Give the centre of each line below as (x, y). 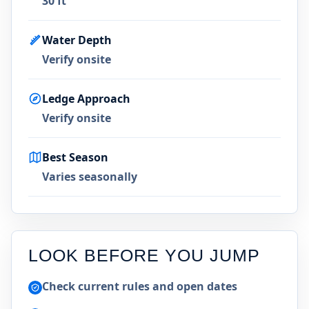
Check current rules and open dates (140, 286)
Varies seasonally (90, 177)
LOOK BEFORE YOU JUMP (144, 256)
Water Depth (77, 40)
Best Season (75, 157)
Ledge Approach (86, 99)
